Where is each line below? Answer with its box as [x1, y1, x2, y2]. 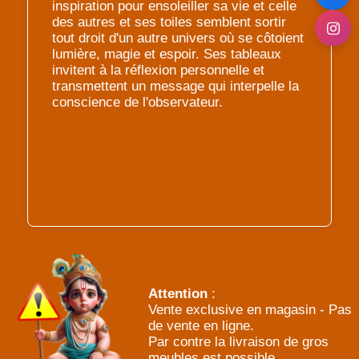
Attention [148, 286, 208, 302]
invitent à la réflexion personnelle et [52, 63, 264, 79]
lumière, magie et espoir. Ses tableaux [52, 46, 281, 63]
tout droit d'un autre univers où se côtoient [52, 30, 304, 46]
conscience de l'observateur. [52, 95, 223, 111]
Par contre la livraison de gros [148, 334, 329, 350]
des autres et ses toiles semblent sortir [52, 14, 286, 30]
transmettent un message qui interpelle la [52, 79, 299, 95]
